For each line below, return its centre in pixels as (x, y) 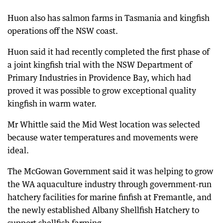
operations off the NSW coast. (63, 31)
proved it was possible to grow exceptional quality (102, 91)
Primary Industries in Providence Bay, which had (99, 78)
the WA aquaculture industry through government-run (110, 184)
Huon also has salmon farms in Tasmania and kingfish (109, 18)
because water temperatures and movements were (103, 137)
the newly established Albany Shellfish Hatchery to (103, 210)
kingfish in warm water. (52, 104)
